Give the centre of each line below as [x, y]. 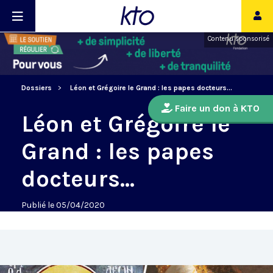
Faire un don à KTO [216, 108]
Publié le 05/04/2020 [63, 205]
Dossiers [37, 88]
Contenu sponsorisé [239, 39]
